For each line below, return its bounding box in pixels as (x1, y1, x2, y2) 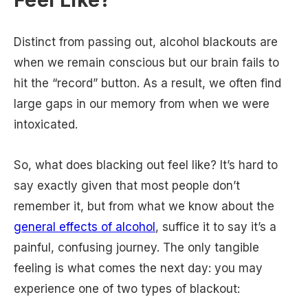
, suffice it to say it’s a (155, 219, 276, 234)
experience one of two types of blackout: (14, 281, 240, 296)
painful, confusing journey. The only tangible (14, 240, 259, 254)
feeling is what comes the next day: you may (14, 261, 263, 275)
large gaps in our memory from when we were (14, 96, 269, 111)
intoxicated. (14, 117, 81, 131)
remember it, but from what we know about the (14, 199, 274, 213)
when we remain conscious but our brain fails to (14, 55, 279, 69)
